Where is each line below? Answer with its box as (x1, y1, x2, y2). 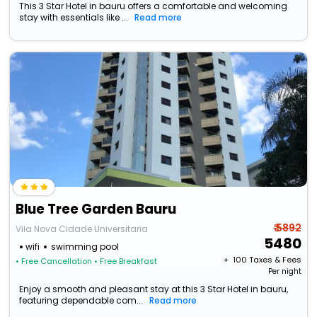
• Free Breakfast (94, 255, 158, 267)
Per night (267, 266, 301, 277)
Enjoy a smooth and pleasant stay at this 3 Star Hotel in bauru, (19, 283, 289, 296)
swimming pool (51, 241, 120, 253)
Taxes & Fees (248, 254, 301, 266)
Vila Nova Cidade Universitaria (16, 223, 149, 236)
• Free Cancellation (16, 255, 93, 267)
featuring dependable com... (19, 294, 144, 307)
